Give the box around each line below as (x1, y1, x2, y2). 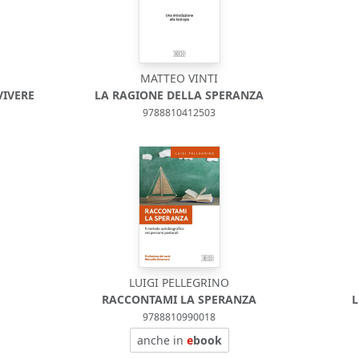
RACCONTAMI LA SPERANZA (102, 292, 257, 307)
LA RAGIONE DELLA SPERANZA (95, 87, 264, 103)
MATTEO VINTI (140, 71, 219, 86)
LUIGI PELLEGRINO (129, 275, 230, 290)
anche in (136, 333, 187, 348)
